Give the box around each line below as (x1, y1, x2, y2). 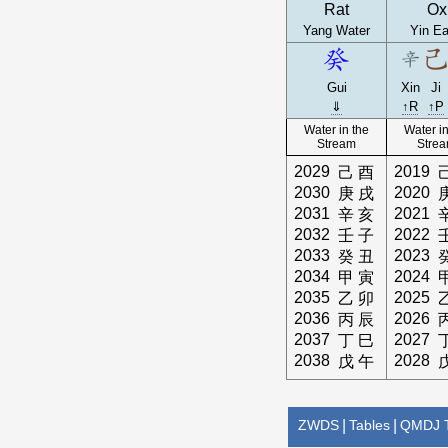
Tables (349, 417, 391, 433)
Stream (317, 137, 357, 151)
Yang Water (303, 23, 371, 38)
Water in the (304, 123, 370, 137)
